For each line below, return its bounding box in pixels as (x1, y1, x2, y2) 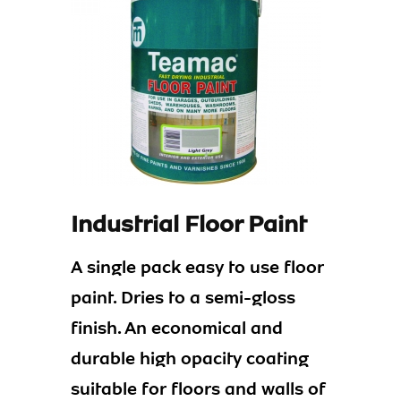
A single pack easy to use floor (71, 255, 324, 278)
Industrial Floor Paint (71, 209, 307, 239)
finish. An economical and (71, 316, 283, 339)
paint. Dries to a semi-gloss (71, 286, 295, 309)
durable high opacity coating (71, 346, 309, 370)
